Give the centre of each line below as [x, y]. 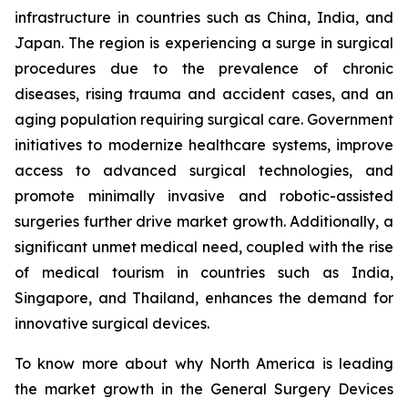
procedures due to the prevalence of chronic [204, 69]
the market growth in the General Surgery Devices [204, 389]
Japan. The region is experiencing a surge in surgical [204, 43]
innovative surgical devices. [112, 324]
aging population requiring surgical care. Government [204, 120]
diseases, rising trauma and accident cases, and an [204, 94]
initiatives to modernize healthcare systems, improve [204, 145]
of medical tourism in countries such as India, [204, 273]
